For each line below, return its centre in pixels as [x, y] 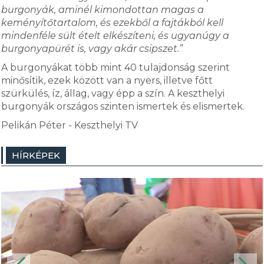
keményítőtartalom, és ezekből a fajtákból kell [113, 23]
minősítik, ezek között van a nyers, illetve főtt [107, 80]
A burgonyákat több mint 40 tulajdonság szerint [116, 67]
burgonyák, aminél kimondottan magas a [103, 10]
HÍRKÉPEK [36, 155]
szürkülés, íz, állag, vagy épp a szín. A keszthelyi [113, 93]
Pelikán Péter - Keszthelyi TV [70, 125]
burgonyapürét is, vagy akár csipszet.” [92, 49]
